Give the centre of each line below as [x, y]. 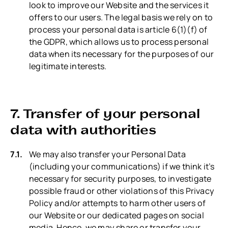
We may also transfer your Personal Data [107, 154]
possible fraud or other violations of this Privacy [122, 191]
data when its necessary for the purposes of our [122, 54]
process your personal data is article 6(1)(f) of [118, 29]
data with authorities [83, 129]
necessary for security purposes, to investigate [120, 178]
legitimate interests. [68, 66]
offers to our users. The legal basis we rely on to [121, 17]
